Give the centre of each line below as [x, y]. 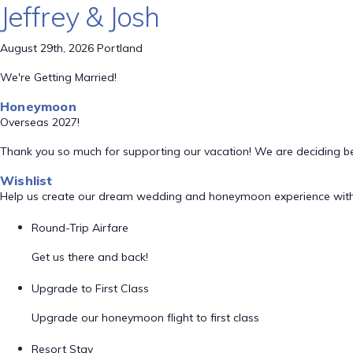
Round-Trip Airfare [80, 228]
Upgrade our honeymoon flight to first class [145, 318]
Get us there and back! [90, 257]
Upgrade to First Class [90, 288]
